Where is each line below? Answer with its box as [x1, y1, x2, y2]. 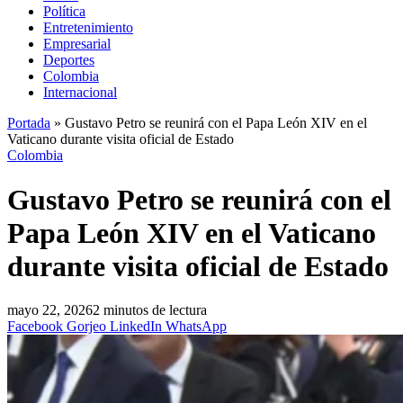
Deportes [43, 52, 94, 68]
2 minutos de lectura [93, 302, 207, 318]
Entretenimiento [43, 20, 133, 36]
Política [43, 4, 85, 20]
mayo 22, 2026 [7, 302, 93, 318]
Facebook [7, 318, 63, 335]
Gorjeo [67, 318, 106, 335]
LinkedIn [110, 318, 162, 335]
